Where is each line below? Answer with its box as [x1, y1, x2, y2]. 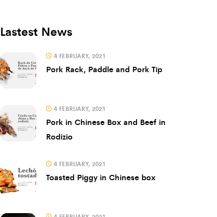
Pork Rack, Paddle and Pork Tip [46, 63, 162, 75]
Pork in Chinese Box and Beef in [46, 116, 166, 127]
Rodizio [46, 130, 73, 142]
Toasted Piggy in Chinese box [46, 171, 155, 183]
